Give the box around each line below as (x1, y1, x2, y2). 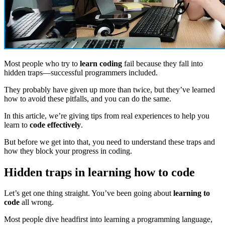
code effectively (30, 120, 81, 129)
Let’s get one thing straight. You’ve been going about (4, 189, 173, 198)
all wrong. (20, 198, 54, 207)
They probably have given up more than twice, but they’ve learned (4, 85, 215, 94)
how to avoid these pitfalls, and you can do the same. (4, 94, 171, 103)
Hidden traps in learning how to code (4, 165, 195, 179)
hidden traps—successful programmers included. (4, 68, 158, 77)
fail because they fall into (122, 59, 203, 68)
